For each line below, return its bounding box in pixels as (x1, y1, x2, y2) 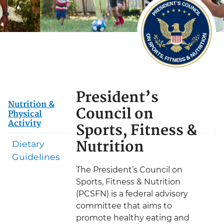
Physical (8, 107, 42, 121)
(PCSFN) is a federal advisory (76, 189, 188, 199)
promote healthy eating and (76, 213, 189, 223)
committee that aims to (76, 201, 172, 211)
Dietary (12, 138, 44, 149)
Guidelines (12, 151, 60, 162)
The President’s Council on (76, 165, 182, 175)
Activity (8, 117, 41, 131)
